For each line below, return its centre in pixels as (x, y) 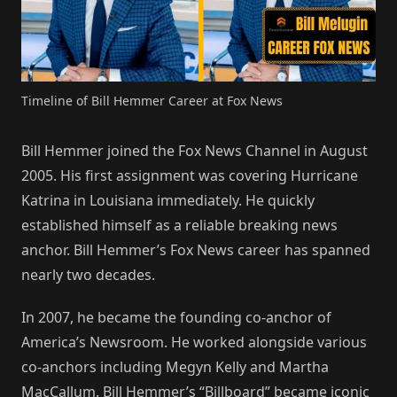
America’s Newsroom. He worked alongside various (194, 343)
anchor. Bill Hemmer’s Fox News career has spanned (196, 250)
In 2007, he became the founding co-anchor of (176, 318)
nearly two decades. (88, 275)
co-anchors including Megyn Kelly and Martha (175, 367)
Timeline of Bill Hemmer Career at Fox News (152, 101)
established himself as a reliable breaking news (179, 226)
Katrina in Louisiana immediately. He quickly (168, 201)
